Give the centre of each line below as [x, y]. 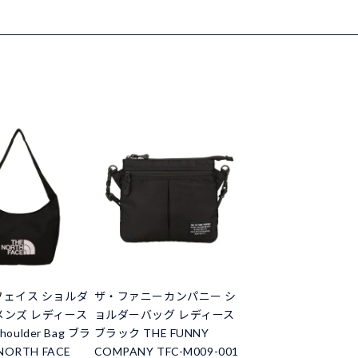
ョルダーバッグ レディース [164, 315]
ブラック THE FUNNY [151, 333]
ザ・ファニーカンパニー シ [165, 296]
